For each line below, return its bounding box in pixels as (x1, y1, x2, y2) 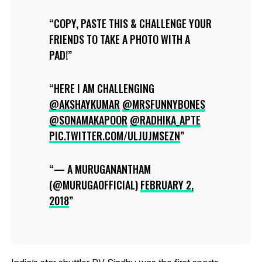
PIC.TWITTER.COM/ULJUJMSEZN (49, 127, 180, 143)
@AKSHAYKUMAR (49, 96, 120, 112)
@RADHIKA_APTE (129, 112, 201, 127)
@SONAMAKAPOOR (49, 112, 127, 127)
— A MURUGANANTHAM (53, 161, 151, 177)
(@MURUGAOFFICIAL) (49, 177, 140, 192)
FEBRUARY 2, (140, 177, 194, 192)
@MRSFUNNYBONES (122, 96, 205, 112)
